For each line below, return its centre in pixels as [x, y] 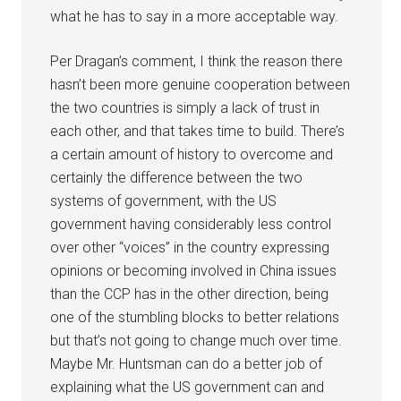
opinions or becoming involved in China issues [194, 270]
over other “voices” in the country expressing [190, 247]
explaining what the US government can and [188, 387]
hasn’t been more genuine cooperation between [200, 84]
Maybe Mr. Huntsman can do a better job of [187, 363]
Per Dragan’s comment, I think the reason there [197, 61]
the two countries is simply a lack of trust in [185, 107]
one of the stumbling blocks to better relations [195, 317]
